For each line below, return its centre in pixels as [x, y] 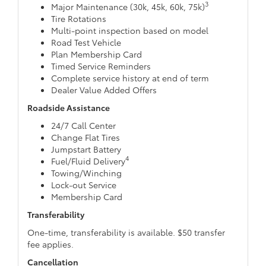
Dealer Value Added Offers [104, 89]
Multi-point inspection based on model [130, 30]
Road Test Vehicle [86, 42]
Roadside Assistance [69, 107]
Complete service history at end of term [130, 77]
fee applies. [50, 244]
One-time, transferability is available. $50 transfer [126, 232]
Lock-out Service [84, 184]
